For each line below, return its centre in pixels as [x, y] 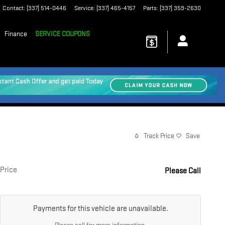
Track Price [159, 136]
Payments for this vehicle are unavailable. [100, 209]
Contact [13, 8]
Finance [16, 34]
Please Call [183, 171]
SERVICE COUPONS [63, 34]
